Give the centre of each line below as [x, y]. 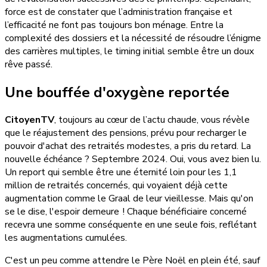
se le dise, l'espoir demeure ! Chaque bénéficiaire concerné [126, 212]
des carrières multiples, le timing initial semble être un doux [129, 51]
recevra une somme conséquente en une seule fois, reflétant [131, 225]
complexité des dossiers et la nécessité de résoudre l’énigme [133, 38]
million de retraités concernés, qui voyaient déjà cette [116, 186]
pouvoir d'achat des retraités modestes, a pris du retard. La [128, 146]
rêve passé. [29, 64]
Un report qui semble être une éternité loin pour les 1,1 [121, 173]
